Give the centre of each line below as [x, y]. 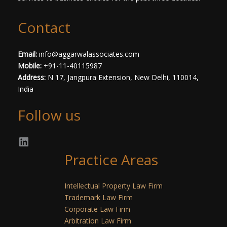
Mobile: [31, 65]
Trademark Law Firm [99, 197]
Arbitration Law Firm [98, 221]
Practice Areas [111, 159]
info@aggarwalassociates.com [89, 54]
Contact [44, 27]
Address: [33, 77]
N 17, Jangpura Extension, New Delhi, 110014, [123, 77]
